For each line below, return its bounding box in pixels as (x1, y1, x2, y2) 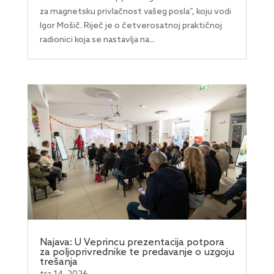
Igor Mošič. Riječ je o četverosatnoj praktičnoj (39, 21, 222, 32)
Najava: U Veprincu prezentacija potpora (39, 237, 224, 249)
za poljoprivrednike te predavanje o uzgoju (39, 246, 234, 259)
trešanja (39, 256, 78, 268)
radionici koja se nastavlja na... (39, 35, 155, 46)
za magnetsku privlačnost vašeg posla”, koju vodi (39, 7, 231, 18)
